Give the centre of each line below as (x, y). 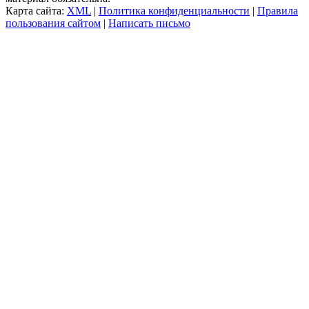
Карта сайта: (36, 10)
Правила (278, 10)
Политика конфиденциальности (174, 10)
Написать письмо (149, 23)
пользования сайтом (53, 23)
